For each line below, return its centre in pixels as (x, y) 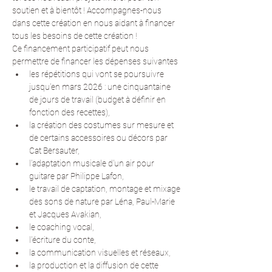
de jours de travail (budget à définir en (98, 100)
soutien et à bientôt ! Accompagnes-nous (88, 10)
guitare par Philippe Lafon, (76, 176)
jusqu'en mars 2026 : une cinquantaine (101, 87)
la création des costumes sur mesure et (102, 125)
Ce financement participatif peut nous (81, 49)
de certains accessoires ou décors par (99, 138)
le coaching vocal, (62, 227)
